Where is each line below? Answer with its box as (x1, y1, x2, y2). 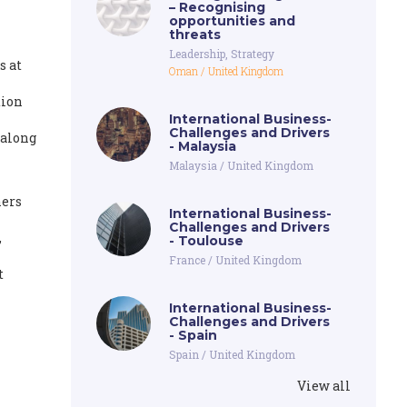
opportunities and (169, 13, 296, 29)
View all (297, 377, 352, 394)
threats (169, 26, 222, 43)
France (169, 253, 206, 267)
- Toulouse (169, 233, 244, 249)
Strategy (231, 46, 275, 61)
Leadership (169, 46, 226, 61)
